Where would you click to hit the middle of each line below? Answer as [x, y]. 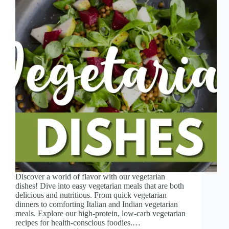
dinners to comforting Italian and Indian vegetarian [97, 204]
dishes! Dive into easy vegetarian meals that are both [100, 186]
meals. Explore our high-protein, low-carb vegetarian [100, 214]
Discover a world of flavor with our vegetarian [90, 177]
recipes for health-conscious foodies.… [78, 223]
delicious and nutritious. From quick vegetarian [91, 195]
